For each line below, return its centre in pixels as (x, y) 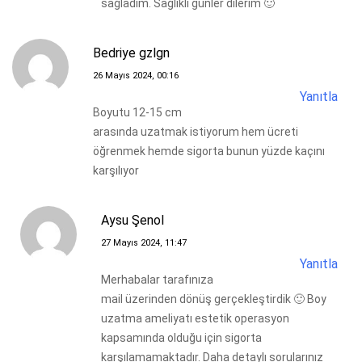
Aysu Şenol (133, 220)
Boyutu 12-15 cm (137, 112)
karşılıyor (116, 170)
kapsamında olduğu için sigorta (181, 337)
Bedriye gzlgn (131, 53)
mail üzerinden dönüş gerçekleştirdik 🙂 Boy (214, 299)
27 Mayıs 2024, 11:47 (144, 242)
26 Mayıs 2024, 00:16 (136, 75)
